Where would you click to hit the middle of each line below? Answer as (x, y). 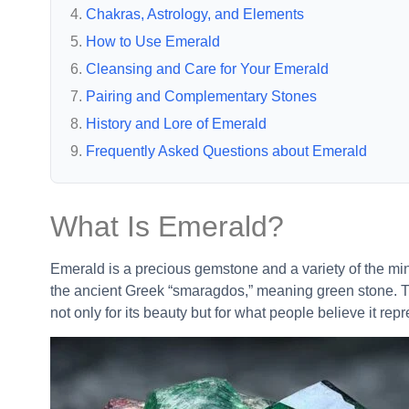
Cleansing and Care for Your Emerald (207, 68)
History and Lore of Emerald (176, 123)
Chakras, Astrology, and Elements (195, 14)
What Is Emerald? (167, 226)
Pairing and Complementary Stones (201, 96)
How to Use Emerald (153, 41)
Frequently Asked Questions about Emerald (226, 151)
